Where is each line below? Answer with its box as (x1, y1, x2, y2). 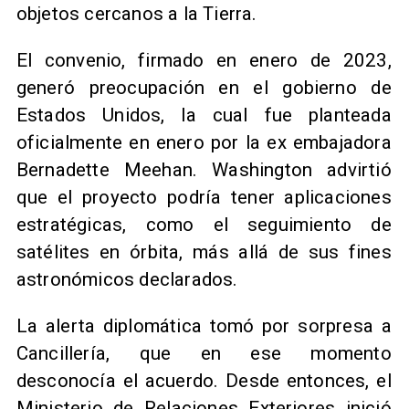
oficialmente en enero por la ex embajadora (16, 131, 392, 153)
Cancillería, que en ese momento (16, 341, 392, 364)
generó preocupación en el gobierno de (16, 76, 392, 99)
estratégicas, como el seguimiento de (16, 213, 392, 236)
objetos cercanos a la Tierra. (16, 3, 257, 26)
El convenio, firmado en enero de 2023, (16, 48, 392, 71)
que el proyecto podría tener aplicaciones (16, 185, 392, 208)
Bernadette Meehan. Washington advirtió (16, 158, 392, 181)
